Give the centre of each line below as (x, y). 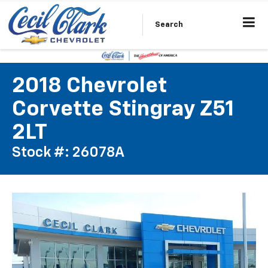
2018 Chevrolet (89, 86)
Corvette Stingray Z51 (123, 110)
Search (169, 25)
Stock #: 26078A (68, 153)
